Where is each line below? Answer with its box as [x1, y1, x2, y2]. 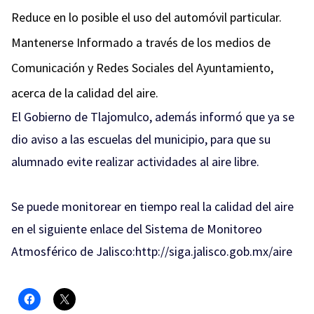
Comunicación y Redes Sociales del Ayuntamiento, [11, 60, 273, 76]
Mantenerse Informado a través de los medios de [11, 34, 271, 50]
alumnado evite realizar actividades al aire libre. [11, 153, 259, 170]
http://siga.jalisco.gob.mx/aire [135, 243, 292, 259]
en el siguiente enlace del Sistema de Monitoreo [11, 221, 262, 237]
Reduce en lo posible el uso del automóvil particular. [11, 9, 282, 25]
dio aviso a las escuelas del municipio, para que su [11, 131, 271, 147]
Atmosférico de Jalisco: [11, 243, 135, 259]
